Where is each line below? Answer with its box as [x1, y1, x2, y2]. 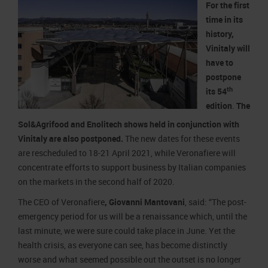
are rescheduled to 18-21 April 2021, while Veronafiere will [18, 147, 236, 159]
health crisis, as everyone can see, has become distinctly [18, 239, 227, 251]
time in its [206, 14, 243, 25]
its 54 [206, 86, 227, 97]
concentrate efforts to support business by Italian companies [18, 162, 246, 173]
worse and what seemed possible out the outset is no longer [18, 254, 241, 265]
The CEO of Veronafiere [18, 196, 105, 208]
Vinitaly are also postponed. [18, 133, 125, 144]
